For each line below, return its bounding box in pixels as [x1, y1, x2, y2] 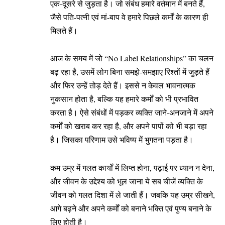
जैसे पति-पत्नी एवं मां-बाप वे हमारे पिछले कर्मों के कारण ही [50, 11, 208, 22]
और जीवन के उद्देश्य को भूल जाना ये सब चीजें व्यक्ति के [50, 175, 203, 186]
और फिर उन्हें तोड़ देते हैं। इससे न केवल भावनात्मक [50, 80, 195, 91]
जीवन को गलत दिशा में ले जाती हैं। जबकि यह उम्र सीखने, [50, 189, 215, 200]
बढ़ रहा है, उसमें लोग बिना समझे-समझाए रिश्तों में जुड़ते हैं [50, 66, 209, 77]
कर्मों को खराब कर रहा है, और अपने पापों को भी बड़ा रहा [50, 121, 207, 132]
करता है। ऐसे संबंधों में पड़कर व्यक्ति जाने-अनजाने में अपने [50, 107, 213, 118]
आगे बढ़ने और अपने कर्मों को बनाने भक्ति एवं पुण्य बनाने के [50, 202, 211, 213]
